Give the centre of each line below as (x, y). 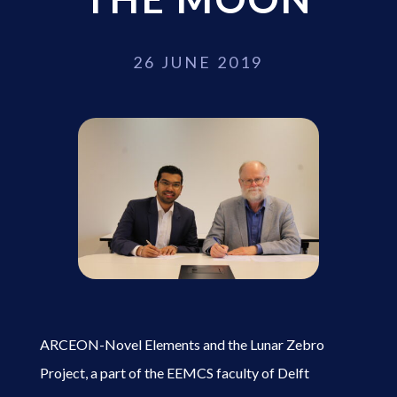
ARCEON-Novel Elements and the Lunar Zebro (182, 344)
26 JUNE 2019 (198, 62)
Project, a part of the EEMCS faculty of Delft (174, 372)
